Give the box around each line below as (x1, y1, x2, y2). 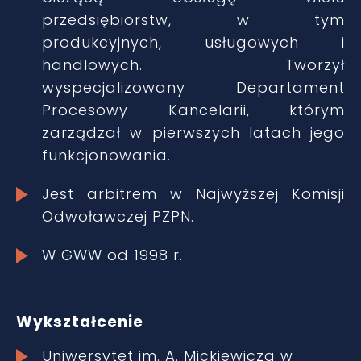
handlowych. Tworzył (42, 55, 345, 75)
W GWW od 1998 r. (42, 245, 183, 265)
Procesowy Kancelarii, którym (42, 100, 345, 120)
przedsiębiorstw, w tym (42, 10, 345, 30)
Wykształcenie (16, 310, 143, 333)
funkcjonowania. (42, 145, 171, 165)
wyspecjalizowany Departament (42, 77, 345, 98)
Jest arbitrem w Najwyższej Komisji (42, 184, 345, 204)
